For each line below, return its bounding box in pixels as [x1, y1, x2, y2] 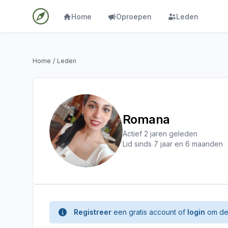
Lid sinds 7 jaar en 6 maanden [123, 139, 223, 148]
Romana [123, 112, 170, 127]
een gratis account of [111, 208, 187, 216]
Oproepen [116, 12, 152, 21]
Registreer [74, 208, 111, 216]
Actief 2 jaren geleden [123, 129, 197, 138]
